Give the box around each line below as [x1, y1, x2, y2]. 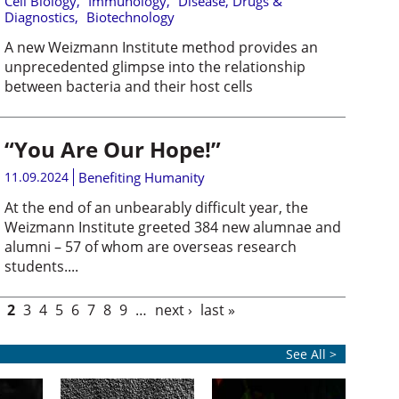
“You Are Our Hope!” [4, 134, 221, 164]
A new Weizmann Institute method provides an [4, 37, 318, 57]
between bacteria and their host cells [4, 77, 253, 96]
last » [199, 300, 235, 320]
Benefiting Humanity [77, 168, 205, 186]
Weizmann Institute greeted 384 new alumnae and [4, 217, 341, 237]
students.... [4, 256, 78, 276]
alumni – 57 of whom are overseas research [4, 237, 297, 256]
